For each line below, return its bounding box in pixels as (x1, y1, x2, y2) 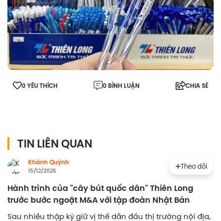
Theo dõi (181, 161, 207, 171)
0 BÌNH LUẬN (103, 81, 140, 91)
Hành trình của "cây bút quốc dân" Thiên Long (7, 182, 193, 195)
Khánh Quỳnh (28, 158, 69, 167)
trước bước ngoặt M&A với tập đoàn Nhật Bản (7, 194, 190, 207)
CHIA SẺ (185, 81, 208, 91)
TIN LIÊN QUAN (17, 135, 92, 152)
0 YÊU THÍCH (22, 81, 58, 91)
